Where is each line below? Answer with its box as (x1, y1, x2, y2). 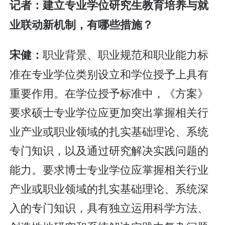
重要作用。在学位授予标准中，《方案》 (10, 85, 209, 101)
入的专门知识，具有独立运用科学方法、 (10, 199, 209, 215)
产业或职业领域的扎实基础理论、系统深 (10, 180, 209, 196)
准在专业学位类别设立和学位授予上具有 (10, 66, 209, 82)
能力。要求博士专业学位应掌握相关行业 (10, 161, 209, 177)
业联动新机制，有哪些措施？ (10, 16, 154, 32)
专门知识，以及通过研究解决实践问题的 (10, 142, 209, 158)
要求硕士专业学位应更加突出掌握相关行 (10, 104, 209, 120)
